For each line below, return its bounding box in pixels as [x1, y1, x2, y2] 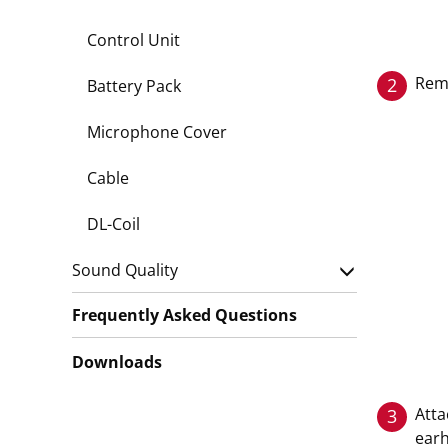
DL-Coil [87, 213, 140, 235]
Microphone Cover [87, 121, 227, 143]
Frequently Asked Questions [72, 304, 297, 326]
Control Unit [87, 29, 180, 51]
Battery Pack [87, 75, 181, 97]
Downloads [72, 351, 162, 373]
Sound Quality [72, 259, 178, 281]
